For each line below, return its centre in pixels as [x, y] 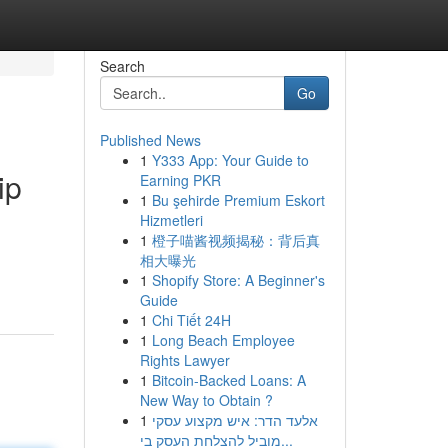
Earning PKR [180, 180]
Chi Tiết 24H [191, 320]
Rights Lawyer [184, 360]
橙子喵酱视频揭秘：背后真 [235, 240]
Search [122, 66]
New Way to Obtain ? [206, 400]
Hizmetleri [171, 220]
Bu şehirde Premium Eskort [238, 200]
